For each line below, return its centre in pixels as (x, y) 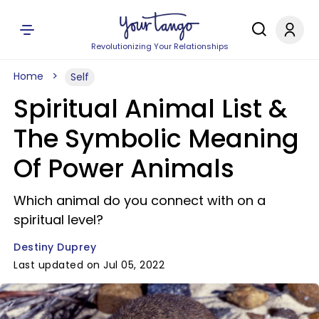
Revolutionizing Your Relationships (159, 46)
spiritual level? (58, 220)
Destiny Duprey (55, 247)
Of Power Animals (124, 168)
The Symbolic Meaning (156, 138)
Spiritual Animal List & (151, 109)
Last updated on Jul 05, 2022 (89, 265)
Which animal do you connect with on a (140, 200)
